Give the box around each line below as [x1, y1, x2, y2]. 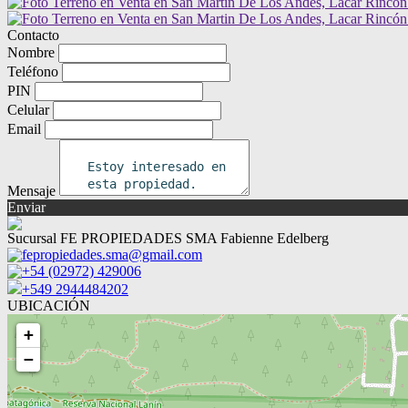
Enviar [7, 199, 46, 215]
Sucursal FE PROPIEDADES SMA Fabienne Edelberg [7, 230, 329, 246]
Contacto [7, 27, 59, 43]
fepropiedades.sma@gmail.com [22, 247, 202, 262]
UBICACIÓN [7, 298, 90, 313]
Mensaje [7, 183, 56, 199]
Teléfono [7, 64, 58, 79]
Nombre [7, 45, 55, 60]
